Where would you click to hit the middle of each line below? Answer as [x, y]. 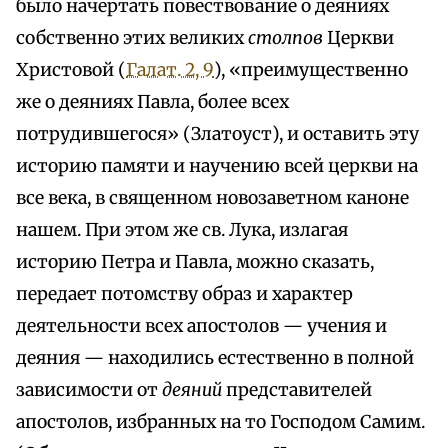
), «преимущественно [311, 70]
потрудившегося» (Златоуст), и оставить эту [217, 134]
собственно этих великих [132, 38]
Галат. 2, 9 [170, 70]
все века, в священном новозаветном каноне [212, 198]
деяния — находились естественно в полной [215, 358]
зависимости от [89, 390]
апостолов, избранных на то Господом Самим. [220, 422]
